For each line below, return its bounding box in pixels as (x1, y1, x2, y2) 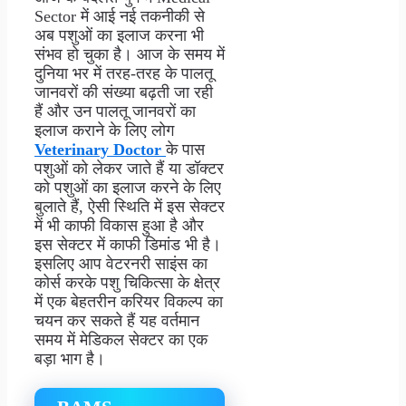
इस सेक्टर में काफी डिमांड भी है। (34, 236, 221, 255)
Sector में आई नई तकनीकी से (34, 7, 205, 26)
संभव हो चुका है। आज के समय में (34, 45, 225, 64)
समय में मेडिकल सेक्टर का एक (34, 331, 208, 350)
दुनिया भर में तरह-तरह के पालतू (34, 64, 213, 83)
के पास (166, 140, 205, 159)
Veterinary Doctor (34, 140, 166, 159)
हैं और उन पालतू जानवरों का (34, 102, 196, 121)
